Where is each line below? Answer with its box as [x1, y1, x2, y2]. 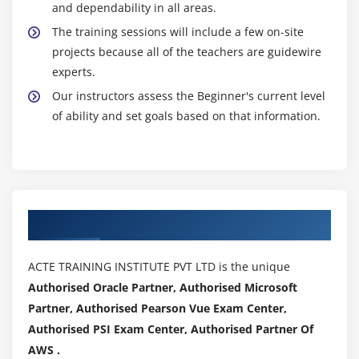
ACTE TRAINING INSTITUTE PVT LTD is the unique [28, 258, 290, 274]
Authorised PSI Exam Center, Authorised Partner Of [28, 321, 313, 337]
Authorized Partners [28, 211, 170, 231]
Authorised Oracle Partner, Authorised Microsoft [28, 279, 297, 295]
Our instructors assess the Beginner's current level [52, 87, 325, 103]
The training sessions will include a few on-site [52, 23, 304, 39]
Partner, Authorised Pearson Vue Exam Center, [28, 300, 287, 316]
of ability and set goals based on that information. [52, 107, 321, 123]
